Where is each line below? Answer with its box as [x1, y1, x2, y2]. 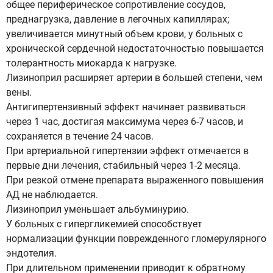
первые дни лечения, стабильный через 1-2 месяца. [6, 160, 241, 171]
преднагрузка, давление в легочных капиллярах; [6, 13, 229, 25]
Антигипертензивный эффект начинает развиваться [6, 101, 246, 113]
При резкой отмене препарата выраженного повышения [6, 174, 264, 186]
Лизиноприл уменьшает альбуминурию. [6, 204, 189, 215]
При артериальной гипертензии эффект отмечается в [6, 145, 249, 157]
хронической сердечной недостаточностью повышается [6, 43, 264, 54]
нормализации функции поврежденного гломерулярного [6, 233, 266, 244]
